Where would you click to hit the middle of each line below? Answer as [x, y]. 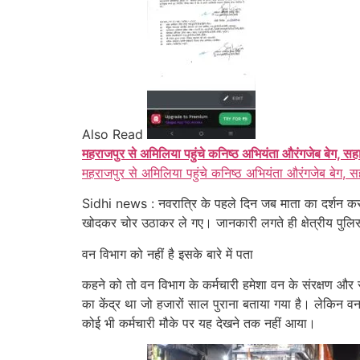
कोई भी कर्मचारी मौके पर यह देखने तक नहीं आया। [199, 323]
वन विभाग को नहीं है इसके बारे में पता [168, 254]
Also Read [112, 134]
